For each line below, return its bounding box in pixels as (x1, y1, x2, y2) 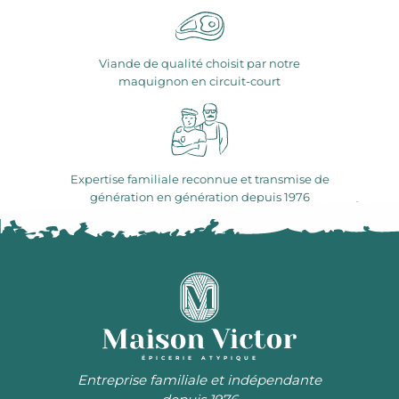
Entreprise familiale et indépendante (77, 370, 322, 388)
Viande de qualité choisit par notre (99, 56, 300, 71)
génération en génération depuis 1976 (89, 190, 310, 205)
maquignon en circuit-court (118, 74, 281, 89)
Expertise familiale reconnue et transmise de (69, 172, 330, 187)
